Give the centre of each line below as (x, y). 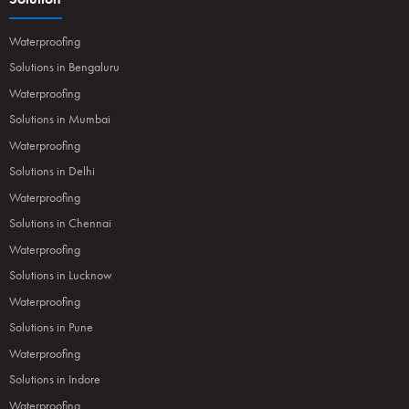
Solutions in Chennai (60, 222)
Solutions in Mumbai (60, 118)
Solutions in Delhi (52, 170)
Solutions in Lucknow (61, 274)
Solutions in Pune (51, 326)
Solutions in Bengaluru (64, 66)
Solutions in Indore (55, 378)
